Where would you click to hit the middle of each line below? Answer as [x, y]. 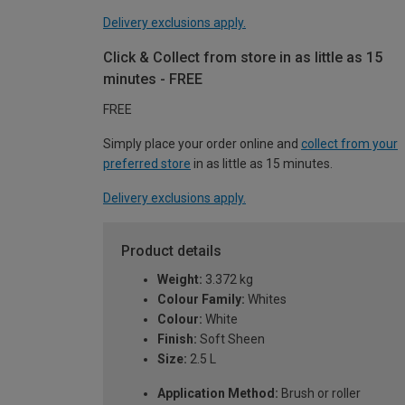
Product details [171, 251]
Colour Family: [201, 300]
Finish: [177, 339]
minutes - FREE [153, 80]
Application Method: [218, 394]
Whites [266, 300]
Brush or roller [320, 394]
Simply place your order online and [202, 144]
